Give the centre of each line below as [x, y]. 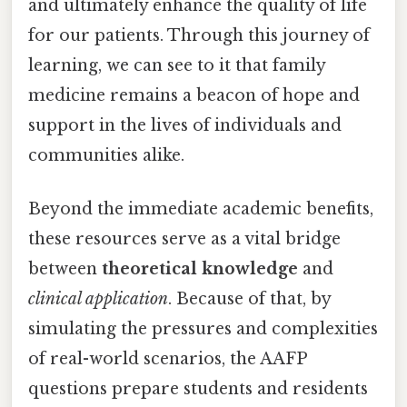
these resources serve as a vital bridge [184, 239]
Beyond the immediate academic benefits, [201, 209]
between [65, 269]
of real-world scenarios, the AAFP [167, 359]
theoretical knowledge [200, 269]
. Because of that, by [249, 299]
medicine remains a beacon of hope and [194, 95]
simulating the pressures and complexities [203, 329]
